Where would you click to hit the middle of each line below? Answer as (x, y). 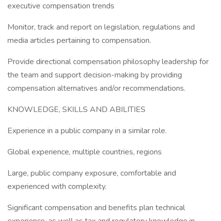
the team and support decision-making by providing (95, 75)
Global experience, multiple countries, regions (85, 152)
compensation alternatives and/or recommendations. (96, 88)
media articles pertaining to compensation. (79, 40)
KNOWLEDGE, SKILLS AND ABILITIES (76, 110)
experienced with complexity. (57, 186)
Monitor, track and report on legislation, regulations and (101, 27)
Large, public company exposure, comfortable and (92, 173)
